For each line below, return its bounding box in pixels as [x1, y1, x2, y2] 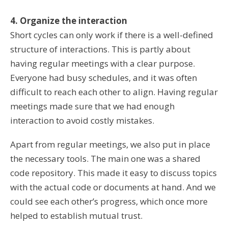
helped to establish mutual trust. [10, 209, 142, 221]
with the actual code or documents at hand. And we [10, 181, 216, 193]
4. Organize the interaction [10, 15, 127, 27]
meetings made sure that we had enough [10, 100, 175, 112]
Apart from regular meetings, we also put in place [10, 138, 210, 150]
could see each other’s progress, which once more [10, 195, 208, 207]
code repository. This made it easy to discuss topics [10, 166, 217, 179]
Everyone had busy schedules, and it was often [10, 72, 197, 84]
